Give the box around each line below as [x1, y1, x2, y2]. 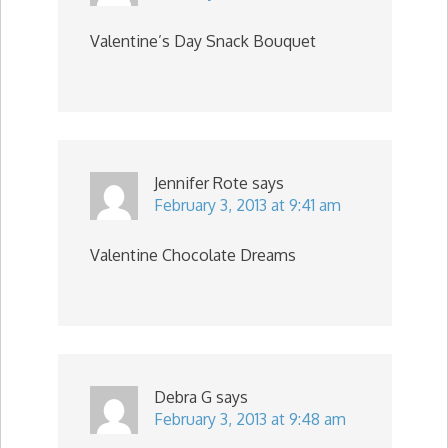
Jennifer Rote [154, 173, 248, 193]
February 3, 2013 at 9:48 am [154, 409, 346, 429]
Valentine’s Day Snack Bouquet [90, 31, 316, 51]
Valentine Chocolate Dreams [90, 245, 296, 265]
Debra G [154, 387, 212, 407]
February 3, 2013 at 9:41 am [154, 195, 341, 215]
